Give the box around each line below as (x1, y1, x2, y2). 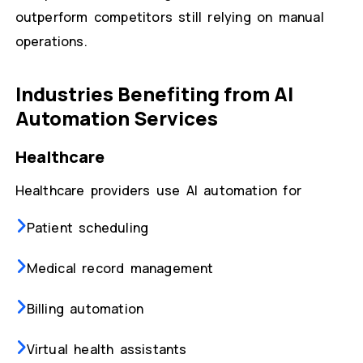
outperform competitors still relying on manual (15, 8, 324, 27)
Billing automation (26, 300, 144, 318)
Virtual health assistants (26, 340, 187, 359)
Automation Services (15, 105, 218, 132)
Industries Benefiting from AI (15, 80, 293, 108)
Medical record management (26, 259, 214, 278)
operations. (15, 32, 88, 51)
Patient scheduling (26, 219, 149, 237)
